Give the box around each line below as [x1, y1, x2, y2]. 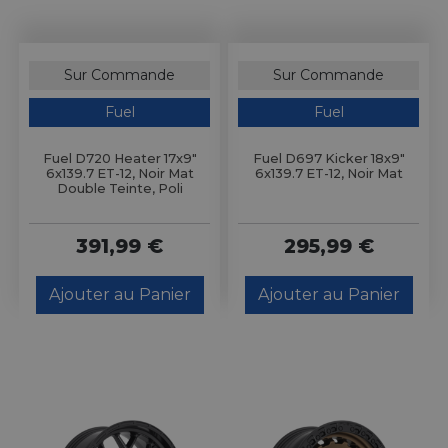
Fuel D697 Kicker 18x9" [252, 151, 405, 167]
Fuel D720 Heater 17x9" [42, 151, 197, 167]
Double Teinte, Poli [56, 181, 183, 197]
